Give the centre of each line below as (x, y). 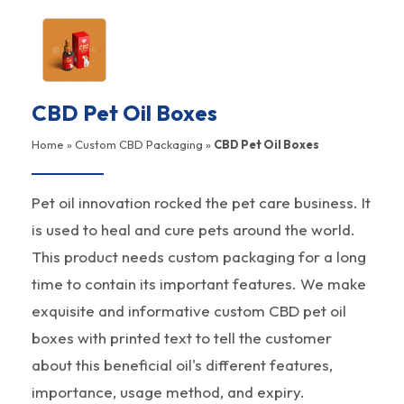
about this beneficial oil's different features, (182, 364)
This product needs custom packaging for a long (199, 256)
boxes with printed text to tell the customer (182, 337)
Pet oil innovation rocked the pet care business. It (201, 202)
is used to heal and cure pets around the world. (193, 229)
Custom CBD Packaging (139, 144)
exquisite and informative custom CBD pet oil (189, 310)
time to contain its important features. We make (199, 283)
